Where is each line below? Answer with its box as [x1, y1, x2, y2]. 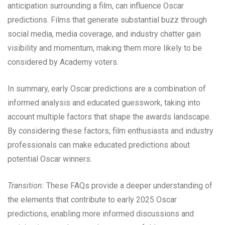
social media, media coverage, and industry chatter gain [8, 29, 201, 39]
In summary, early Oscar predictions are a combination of [8, 84, 206, 94]
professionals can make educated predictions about [8, 140, 190, 150]
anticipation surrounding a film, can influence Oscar [8, 1, 184, 11]
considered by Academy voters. [8, 57, 119, 67]
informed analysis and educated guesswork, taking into [8, 98, 200, 108]
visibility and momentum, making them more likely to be [8, 43, 202, 53]
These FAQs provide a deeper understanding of [44, 181, 212, 191]
